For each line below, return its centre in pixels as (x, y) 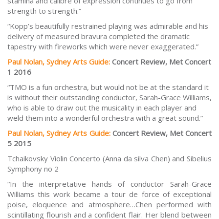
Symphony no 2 (33, 169)
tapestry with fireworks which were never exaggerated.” (103, 47)
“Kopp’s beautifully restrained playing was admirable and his (108, 26)
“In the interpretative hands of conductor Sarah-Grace (109, 184)
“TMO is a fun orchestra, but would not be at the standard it (108, 87)
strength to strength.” (44, 11)
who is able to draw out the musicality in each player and (102, 108)
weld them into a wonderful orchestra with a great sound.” (105, 118)
